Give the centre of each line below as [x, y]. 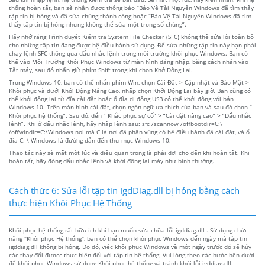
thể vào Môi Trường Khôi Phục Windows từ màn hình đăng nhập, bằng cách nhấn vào [129, 61]
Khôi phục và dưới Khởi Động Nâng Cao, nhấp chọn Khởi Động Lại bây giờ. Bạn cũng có [130, 90]
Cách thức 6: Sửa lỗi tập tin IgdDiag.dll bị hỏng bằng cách [124, 190]
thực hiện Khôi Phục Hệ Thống [70, 203]
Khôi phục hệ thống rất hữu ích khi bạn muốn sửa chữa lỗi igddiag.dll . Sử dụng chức [128, 230]
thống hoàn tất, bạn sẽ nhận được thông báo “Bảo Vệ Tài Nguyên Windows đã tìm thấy [131, 7]
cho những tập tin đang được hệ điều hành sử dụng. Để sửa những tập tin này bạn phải [132, 45]
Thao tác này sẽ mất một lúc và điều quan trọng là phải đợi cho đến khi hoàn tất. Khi [129, 152]
